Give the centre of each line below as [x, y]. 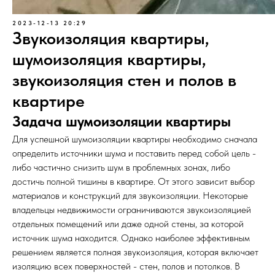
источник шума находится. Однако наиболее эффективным [131, 238]
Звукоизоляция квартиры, [111, 38]
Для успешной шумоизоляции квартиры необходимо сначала [135, 139]
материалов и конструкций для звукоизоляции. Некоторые [130, 196]
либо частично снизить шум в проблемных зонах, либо [121, 167]
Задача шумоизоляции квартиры [122, 121]
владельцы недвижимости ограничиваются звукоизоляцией [132, 210]
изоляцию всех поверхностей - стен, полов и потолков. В [126, 266]
